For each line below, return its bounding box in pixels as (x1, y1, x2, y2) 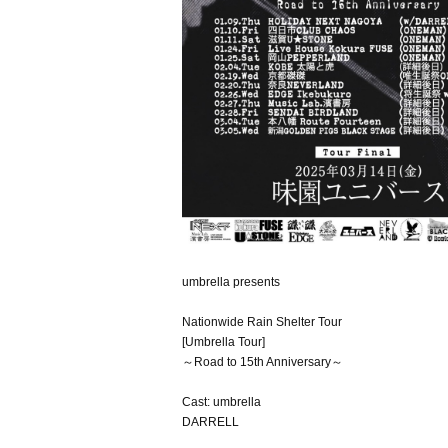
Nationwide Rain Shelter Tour (182, 315, 342, 329)
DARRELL (182, 415, 239, 429)
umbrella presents (182, 275, 280, 289)
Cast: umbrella (182, 395, 261, 409)
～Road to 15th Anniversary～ (182, 355, 343, 369)
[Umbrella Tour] (182, 335, 265, 349)
